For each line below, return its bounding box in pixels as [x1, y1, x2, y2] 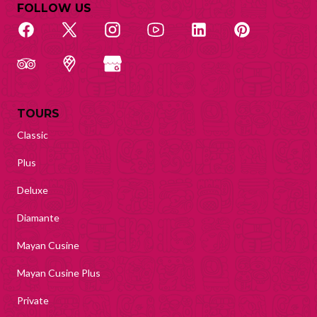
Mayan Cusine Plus [17, 267, 100, 279]
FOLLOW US [17, 1, 91, 16]
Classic [17, 129, 48, 142]
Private [17, 294, 49, 307]
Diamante [17, 212, 59, 224]
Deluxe [17, 184, 48, 197]
